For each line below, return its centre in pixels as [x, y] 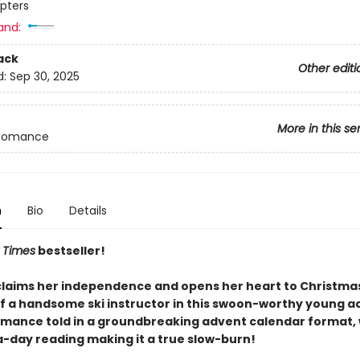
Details [88, 211]
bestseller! [70, 251]
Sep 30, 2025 [44, 77]
